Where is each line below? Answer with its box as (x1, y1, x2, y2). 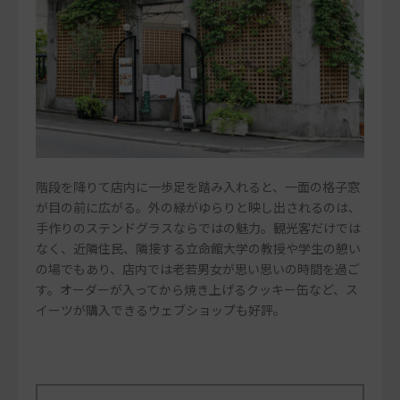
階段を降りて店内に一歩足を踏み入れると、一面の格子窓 (36, 178, 360, 196)
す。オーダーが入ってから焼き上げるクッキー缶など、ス (36, 280, 358, 299)
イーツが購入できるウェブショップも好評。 (36, 301, 286, 320)
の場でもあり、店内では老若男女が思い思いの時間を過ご (36, 260, 360, 279)
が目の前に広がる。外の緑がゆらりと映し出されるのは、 (36, 198, 361, 217)
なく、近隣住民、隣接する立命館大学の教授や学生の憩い (36, 239, 361, 258)
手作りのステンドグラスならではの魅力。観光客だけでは (36, 219, 361, 237)
